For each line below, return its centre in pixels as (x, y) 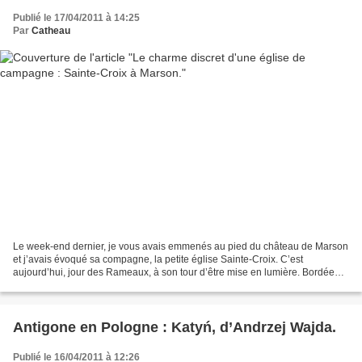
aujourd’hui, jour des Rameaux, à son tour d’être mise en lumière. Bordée (174, 273)
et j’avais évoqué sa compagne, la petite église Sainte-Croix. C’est (158, 260)
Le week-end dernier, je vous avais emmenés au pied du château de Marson (181, 247)
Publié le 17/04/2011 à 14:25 (76, 17)
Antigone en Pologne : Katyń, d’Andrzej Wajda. (175, 328)
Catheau (51, 30)
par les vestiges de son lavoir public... (95, 286)
